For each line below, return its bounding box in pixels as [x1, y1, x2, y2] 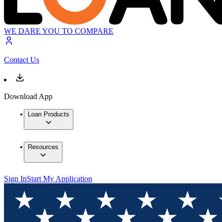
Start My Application [27, 174, 92, 183]
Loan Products [28, 111, 69, 118]
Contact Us [4, 55, 39, 64]
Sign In [4, 174, 27, 183]
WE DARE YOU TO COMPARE [4, 27, 113, 36]
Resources [28, 143, 58, 151]
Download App [4, 92, 53, 101]
